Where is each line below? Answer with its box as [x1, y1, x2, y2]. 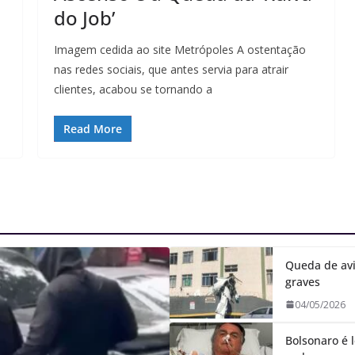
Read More [63, 120, 122, 136]
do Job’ [54, 4, 115, 31]
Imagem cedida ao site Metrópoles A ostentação [54, 41, 306, 57]
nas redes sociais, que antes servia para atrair [54, 61, 288, 77]
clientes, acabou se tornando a [54, 81, 212, 97]
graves [285, 273, 320, 289]
